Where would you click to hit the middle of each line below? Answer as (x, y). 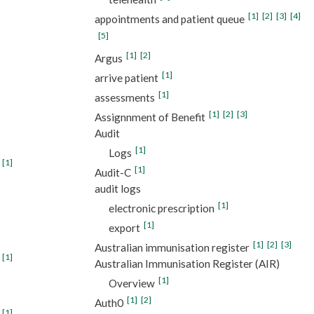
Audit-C (112, 172)
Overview (131, 283)
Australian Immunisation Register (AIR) (187, 263)
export (124, 227)
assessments (124, 97)
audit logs (117, 188)
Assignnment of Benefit (150, 117)
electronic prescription (161, 208)
